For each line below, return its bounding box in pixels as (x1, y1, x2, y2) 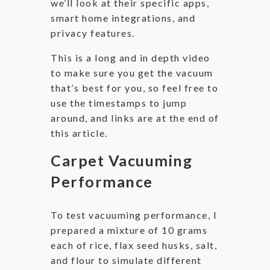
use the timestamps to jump (51, 97, 187, 108)
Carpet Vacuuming (51, 151, 192, 169)
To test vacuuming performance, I (51, 209, 217, 221)
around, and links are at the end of (51, 112, 219, 124)
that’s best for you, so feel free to (51, 82, 218, 93)
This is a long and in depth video (51, 52, 210, 63)
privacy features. (51, 27, 135, 39)
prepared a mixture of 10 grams (51, 224, 207, 236)
